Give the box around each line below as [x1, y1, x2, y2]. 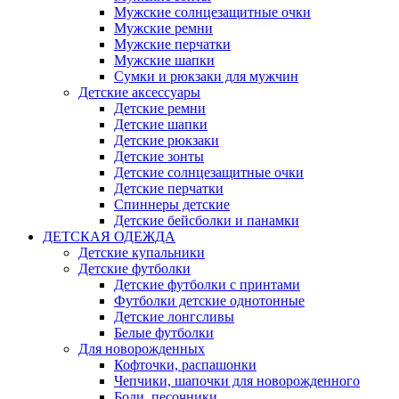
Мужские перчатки [114, 37, 231, 52]
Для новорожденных [78, 341, 205, 356]
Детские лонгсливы [114, 309, 234, 324]
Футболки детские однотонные [114, 293, 305, 308]
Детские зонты [114, 149, 204, 164]
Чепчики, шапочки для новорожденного [114, 373, 360, 388]
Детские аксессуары [78, 85, 200, 100]
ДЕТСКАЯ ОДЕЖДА [43, 229, 175, 244]
